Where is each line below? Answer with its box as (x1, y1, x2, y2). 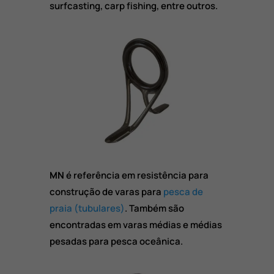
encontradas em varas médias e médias (49, 218, 222, 232)
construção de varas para (49, 185, 163, 199)
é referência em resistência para (64, 169, 209, 182)
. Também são (124, 202, 184, 215)
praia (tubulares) (49, 202, 125, 215)
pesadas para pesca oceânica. (49, 235, 183, 248)
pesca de (163, 185, 203, 199)
